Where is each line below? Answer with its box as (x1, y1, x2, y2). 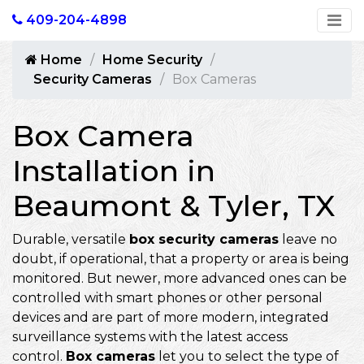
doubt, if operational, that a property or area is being (12, 251, 349, 266)
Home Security (102, 52, 202, 67)
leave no (279, 232, 337, 247)
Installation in (12, 153, 215, 188)
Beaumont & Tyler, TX (12, 188, 335, 223)
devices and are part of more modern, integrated (12, 310, 329, 325)
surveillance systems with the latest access (12, 329, 288, 344)
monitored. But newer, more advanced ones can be (12, 271, 347, 286)
